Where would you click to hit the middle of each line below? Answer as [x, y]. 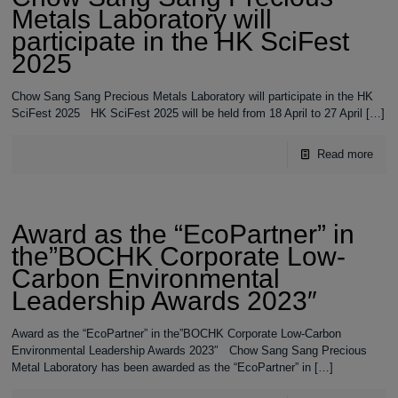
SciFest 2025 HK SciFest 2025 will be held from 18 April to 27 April [187, 113]
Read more [345, 154]
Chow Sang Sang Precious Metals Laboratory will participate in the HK [193, 96]
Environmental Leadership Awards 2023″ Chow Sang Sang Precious [190, 350]
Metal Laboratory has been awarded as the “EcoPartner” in [162, 367]
